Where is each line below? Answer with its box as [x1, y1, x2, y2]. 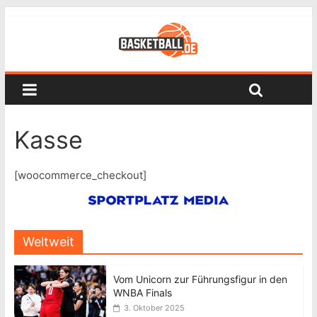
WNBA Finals [113, 287, 172, 299]
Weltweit [22, 234, 74, 249]
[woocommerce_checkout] [13, 168, 146, 182]
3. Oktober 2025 [123, 303, 185, 313]
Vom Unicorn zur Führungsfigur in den [113, 273, 287, 285]
